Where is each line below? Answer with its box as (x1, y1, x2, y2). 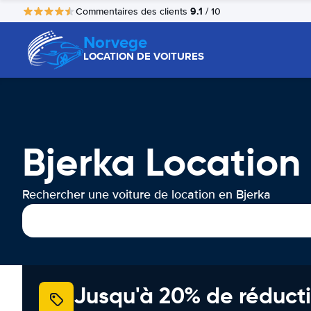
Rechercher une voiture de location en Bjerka (22, 187, 271, 202)
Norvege (83, 30, 147, 54)
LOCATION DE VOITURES (83, 49, 204, 64)
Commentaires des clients (76, 5, 190, 17)
